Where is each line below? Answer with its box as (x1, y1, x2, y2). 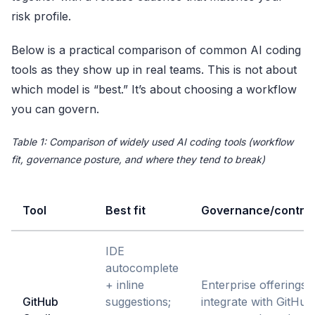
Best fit (105, 202, 146, 217)
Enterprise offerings (201, 277, 307, 292)
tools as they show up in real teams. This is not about (11, 62, 297, 77)
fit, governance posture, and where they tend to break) (11, 153, 265, 165)
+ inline (105, 277, 144, 292)
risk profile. (11, 8, 71, 23)
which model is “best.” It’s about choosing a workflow (11, 82, 297, 96)
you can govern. (11, 101, 99, 116)
